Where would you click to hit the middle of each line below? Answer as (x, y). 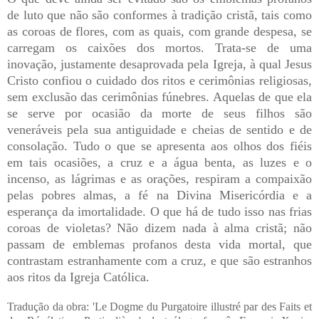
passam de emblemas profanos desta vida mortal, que (159, 245)
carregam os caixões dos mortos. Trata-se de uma (159, 48)
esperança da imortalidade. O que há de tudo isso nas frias (159, 212)
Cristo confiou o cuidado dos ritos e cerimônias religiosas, (159, 81)
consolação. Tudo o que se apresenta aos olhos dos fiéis (159, 146)
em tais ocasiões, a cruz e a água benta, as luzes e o (159, 163)
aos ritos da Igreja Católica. (78, 277)
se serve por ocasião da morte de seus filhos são (159, 114)
